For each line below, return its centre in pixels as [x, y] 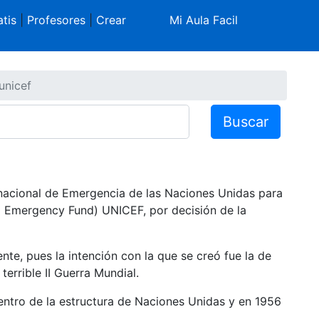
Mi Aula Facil [204, 20]
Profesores [56, 20]
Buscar [246, 121]
